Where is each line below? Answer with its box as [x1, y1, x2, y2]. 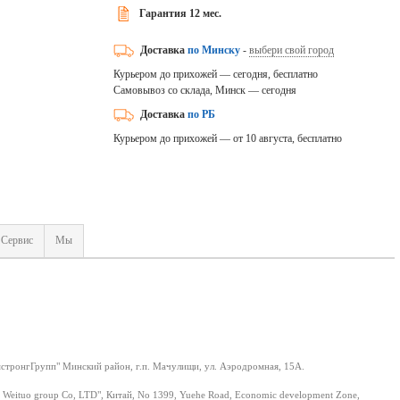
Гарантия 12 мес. [138, 7, 221, 20]
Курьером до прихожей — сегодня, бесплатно [112, 68, 318, 80]
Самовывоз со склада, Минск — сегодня [112, 84, 296, 96]
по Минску [187, 44, 240, 56]
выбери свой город [248, 44, 334, 56]
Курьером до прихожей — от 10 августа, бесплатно [112, 132, 342, 145]
